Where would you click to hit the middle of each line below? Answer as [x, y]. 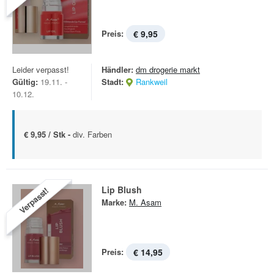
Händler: [117, 69]
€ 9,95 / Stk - [48, 134]
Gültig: [25, 82]
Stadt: [113, 82]
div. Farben [92, 134]
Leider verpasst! [41, 69]
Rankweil [152, 82]
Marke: [114, 202]
